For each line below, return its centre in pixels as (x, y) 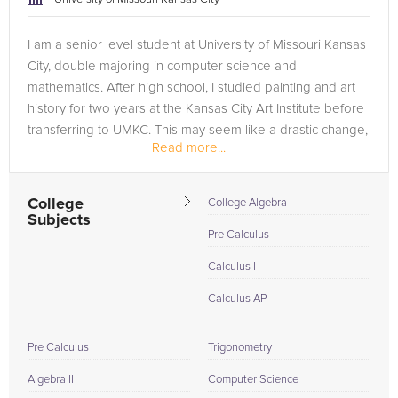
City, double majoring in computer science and (162, 66)
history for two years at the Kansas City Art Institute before (196, 109)
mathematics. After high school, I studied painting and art (191, 88)
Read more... (189, 148)
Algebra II (51, 380)
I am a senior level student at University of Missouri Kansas (197, 45)
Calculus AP (237, 299)
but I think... (60, 151)
